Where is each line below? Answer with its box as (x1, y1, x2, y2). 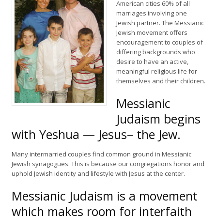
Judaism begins (116, 110, 201, 127)
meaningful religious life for (116, 67, 197, 76)
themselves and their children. (116, 77, 205, 85)
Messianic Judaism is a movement (12, 187, 198, 204)
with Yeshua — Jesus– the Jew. (12, 126, 181, 142)
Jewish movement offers (116, 28, 187, 37)
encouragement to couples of (116, 38, 203, 46)
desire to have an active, (116, 57, 188, 66)
